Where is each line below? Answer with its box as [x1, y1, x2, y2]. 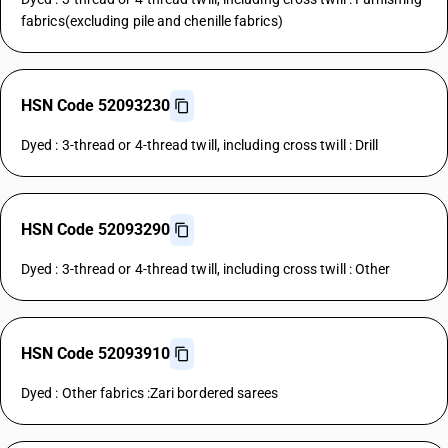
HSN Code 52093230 [21, 96, 170, 115]
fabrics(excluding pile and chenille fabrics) [21, 13, 283, 29]
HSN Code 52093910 [21, 344, 170, 363]
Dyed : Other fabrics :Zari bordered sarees [21, 385, 279, 401]
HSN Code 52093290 [21, 220, 170, 239]
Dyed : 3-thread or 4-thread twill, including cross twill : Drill [21, 137, 379, 153]
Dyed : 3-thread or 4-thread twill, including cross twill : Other [21, 261, 391, 277]
